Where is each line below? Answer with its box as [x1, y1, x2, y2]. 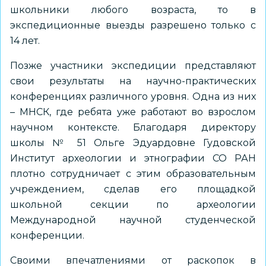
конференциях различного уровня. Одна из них [10, 91, 256, 102]
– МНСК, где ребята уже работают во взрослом [10, 106, 256, 118]
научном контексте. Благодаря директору [10, 122, 256, 133]
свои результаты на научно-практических [10, 75, 256, 87]
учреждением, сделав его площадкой [10, 183, 256, 195]
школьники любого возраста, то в [10, 4, 256, 15]
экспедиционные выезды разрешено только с [10, 20, 256, 31]
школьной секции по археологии [10, 199, 256, 210]
